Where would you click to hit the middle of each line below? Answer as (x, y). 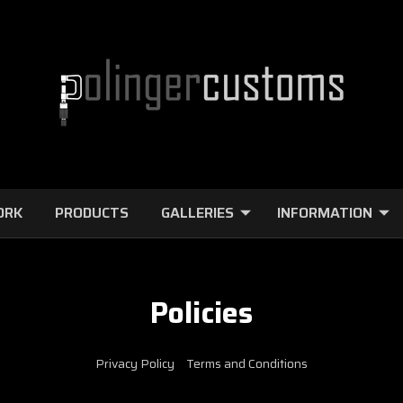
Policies (201, 313)
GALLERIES (197, 213)
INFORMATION (324, 213)
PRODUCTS (91, 213)
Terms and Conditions (247, 363)
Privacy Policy (135, 363)
